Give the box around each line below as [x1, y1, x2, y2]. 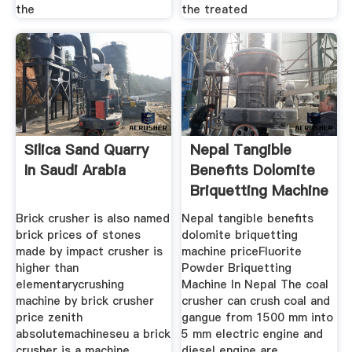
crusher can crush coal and [181, 292, 331, 309]
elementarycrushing [15, 276, 124, 292]
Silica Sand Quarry [24, 140, 148, 160]
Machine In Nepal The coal [181, 276, 329, 292]
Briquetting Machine [190, 181, 329, 201]
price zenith [15, 309, 82, 325]
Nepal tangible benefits [181, 210, 314, 226]
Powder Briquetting [181, 259, 292, 276]
